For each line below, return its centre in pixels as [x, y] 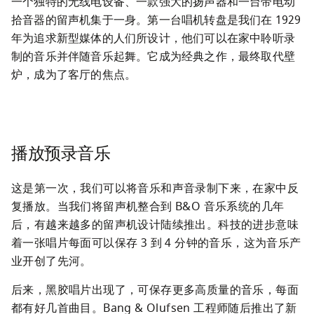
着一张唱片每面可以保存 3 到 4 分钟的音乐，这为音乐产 [156, 243]
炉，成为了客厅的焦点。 [77, 75]
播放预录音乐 [61, 154]
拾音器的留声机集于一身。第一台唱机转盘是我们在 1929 [156, 20]
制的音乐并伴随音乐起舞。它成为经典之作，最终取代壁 [153, 57]
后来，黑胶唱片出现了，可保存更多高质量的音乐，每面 [155, 290]
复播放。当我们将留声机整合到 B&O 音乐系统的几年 [148, 207]
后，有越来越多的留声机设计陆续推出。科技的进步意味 [155, 225]
